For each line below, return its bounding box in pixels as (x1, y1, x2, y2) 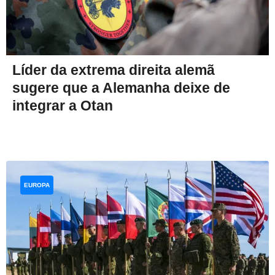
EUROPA (24, 182, 50, 189)
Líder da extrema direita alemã (12, 62, 215, 79)
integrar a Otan (12, 98, 113, 114)
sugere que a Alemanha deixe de (12, 80, 230, 96)
